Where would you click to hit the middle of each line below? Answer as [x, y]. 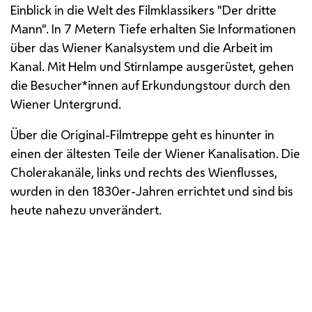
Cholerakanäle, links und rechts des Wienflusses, [144, 172]
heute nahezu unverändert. [86, 209]
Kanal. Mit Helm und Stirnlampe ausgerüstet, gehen [152, 66]
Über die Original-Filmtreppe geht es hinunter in [142, 134]
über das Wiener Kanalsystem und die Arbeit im [142, 47]
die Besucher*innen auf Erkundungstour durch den [150, 85]
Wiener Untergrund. [66, 103]
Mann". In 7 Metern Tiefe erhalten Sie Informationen [153, 28]
